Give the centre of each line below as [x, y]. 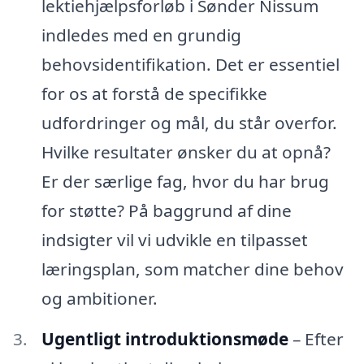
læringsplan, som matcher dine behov [192, 269]
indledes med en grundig [141, 35]
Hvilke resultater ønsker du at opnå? [186, 152]
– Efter [316, 338]
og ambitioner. [99, 298]
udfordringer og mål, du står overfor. [189, 122]
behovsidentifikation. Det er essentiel [190, 64]
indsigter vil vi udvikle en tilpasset [174, 239]
